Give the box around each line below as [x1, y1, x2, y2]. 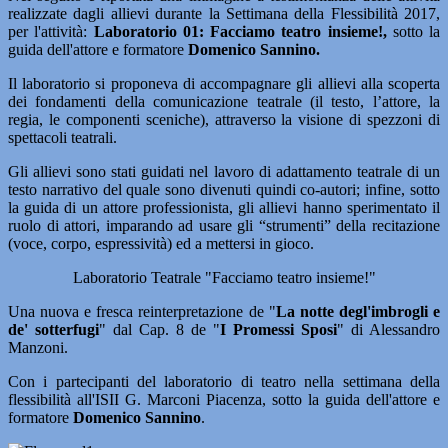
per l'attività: [8, 23, 94, 41]
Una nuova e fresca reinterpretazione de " [8, 303, 276, 321]
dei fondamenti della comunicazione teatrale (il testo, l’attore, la [8, 93, 440, 111]
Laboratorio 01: [93, 23, 210, 41]
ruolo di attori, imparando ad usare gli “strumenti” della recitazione [8, 217, 440, 235]
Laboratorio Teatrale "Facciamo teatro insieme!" [72, 269, 376, 287]
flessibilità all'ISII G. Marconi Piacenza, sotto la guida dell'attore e [8, 391, 440, 409]
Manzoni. [8, 339, 68, 357]
